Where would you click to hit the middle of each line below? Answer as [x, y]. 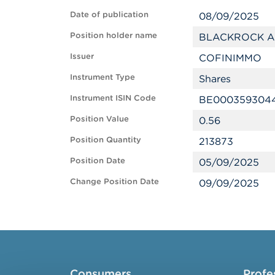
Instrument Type [103, 77]
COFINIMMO [230, 57]
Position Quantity [106, 139]
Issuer [82, 56]
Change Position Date [114, 181]
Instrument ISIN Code [113, 98]
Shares [215, 78]
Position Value [99, 118]
